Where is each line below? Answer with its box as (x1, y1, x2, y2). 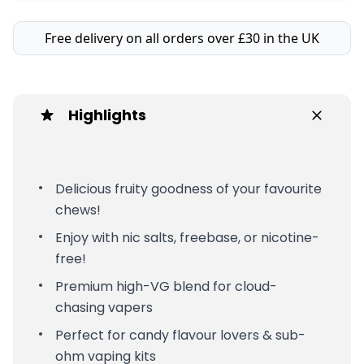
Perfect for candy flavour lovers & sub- (55, 325, 305, 344)
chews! (55, 200, 104, 219)
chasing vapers (55, 297, 156, 317)
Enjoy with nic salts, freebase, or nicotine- (55, 227, 319, 247)
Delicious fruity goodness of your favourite (55, 179, 322, 198)
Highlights (68, 104, 146, 125)
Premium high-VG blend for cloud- (55, 276, 277, 296)
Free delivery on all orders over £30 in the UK (45, 28, 319, 47)
